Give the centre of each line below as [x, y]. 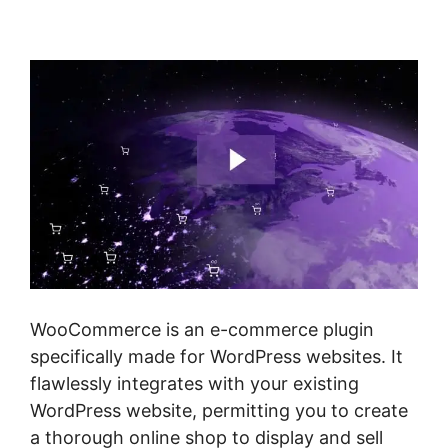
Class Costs [105, 23]
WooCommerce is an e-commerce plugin [202, 329]
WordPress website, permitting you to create [219, 410]
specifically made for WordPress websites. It [216, 356]
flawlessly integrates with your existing [194, 383]
